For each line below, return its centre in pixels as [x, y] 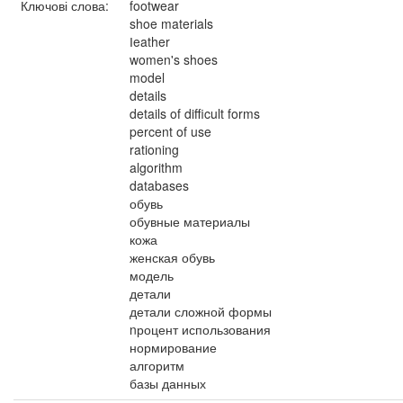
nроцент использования [200, 329]
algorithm [156, 167]
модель [152, 275]
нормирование [173, 347]
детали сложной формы [201, 311]
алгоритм [157, 365]
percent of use [170, 131]
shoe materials [171, 23]
